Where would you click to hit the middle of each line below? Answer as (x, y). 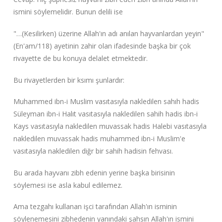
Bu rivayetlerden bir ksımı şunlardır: (69, 80)
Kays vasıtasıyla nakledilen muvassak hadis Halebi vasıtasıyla (110, 126)
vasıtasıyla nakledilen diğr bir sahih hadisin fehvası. (93, 151)
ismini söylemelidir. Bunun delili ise (68, 12)
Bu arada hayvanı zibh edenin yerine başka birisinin (94, 172)
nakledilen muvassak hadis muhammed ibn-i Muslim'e (99, 139)
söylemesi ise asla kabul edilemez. (68, 185)
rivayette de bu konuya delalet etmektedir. (80, 58)
